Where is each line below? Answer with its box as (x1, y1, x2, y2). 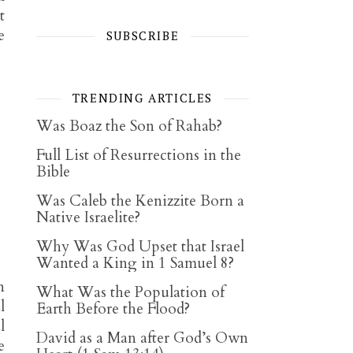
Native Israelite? (36, 207, 140, 228)
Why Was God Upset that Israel (36, 236, 244, 257)
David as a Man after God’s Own (36, 328, 248, 348)
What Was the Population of (36, 282, 225, 303)
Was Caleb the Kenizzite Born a (36, 191, 244, 211)
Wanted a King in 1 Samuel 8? (36, 253, 234, 273)
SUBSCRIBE (106, 28, 180, 43)
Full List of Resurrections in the (36, 145, 241, 165)
